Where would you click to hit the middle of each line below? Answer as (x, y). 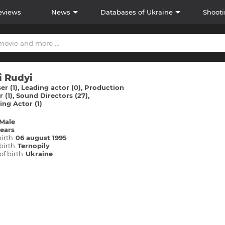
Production (104, 87)
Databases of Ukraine (136, 12)
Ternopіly (34, 146)
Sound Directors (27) (52, 95)
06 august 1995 (41, 138)
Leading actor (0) (51, 87)
